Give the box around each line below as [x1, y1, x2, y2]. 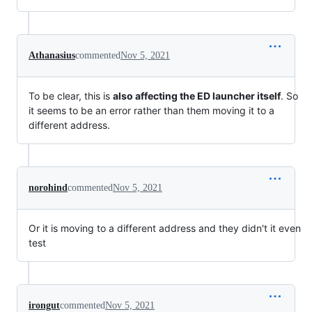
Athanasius [29, 49, 75, 61]
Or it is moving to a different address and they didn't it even [29, 221, 301, 234]
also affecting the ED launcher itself [113, 89, 281, 102]
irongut [29, 299, 60, 311]
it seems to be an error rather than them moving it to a [29, 104, 274, 116]
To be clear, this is [29, 89, 113, 102]
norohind [29, 182, 68, 193]
